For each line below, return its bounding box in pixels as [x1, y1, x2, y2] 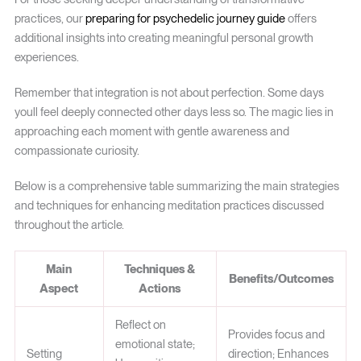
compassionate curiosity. [14, 143, 139, 159]
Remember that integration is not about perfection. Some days [14, 85, 324, 101]
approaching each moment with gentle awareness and [14, 124, 289, 139]
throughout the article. [14, 218, 124, 233]
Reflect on [115, 317, 167, 333]
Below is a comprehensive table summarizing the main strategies [14, 179, 339, 194]
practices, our [14, 11, 85, 27]
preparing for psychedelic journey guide [85, 11, 285, 27]
